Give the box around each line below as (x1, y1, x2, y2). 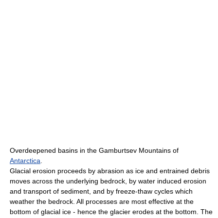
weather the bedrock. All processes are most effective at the (10, 198, 194, 206)
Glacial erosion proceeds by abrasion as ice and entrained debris (10, 167, 210, 175)
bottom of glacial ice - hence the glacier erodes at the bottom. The (10, 208, 213, 216)
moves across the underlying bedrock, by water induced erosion (10, 177, 206, 185)
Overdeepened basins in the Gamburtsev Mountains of (10, 146, 179, 155)
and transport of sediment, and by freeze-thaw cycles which (10, 187, 193, 196)
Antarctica (10, 157, 40, 165)
